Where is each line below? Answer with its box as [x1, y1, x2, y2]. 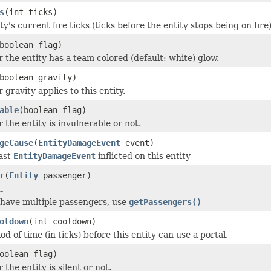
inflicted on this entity [96, 151, 191, 161]
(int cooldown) [28, 216, 96, 226]
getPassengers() [129, 197, 201, 207]
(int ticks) [4, 7, 57, 17]
